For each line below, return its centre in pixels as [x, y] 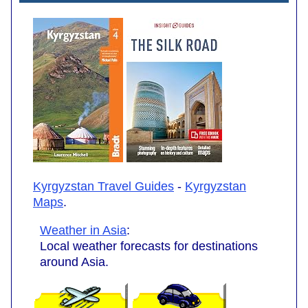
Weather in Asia [83, 230]
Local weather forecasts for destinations [149, 246]
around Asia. [74, 262]
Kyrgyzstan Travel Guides [103, 186]
